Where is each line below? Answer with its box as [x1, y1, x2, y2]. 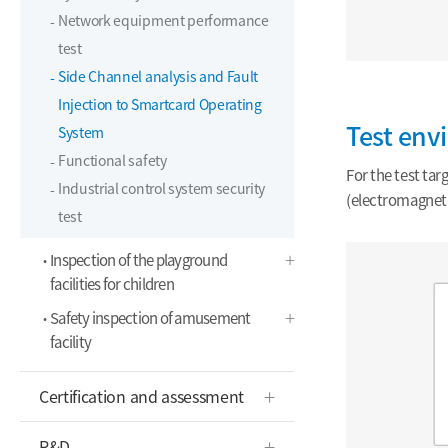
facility [50, 331, 91, 353]
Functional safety [58, 150, 167, 170]
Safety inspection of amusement [50, 307, 251, 329]
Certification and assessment [39, 384, 245, 408]
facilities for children [50, 273, 174, 295]
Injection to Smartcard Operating [58, 94, 262, 114]
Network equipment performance [58, 10, 269, 30]
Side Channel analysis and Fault [58, 66, 259, 86]
